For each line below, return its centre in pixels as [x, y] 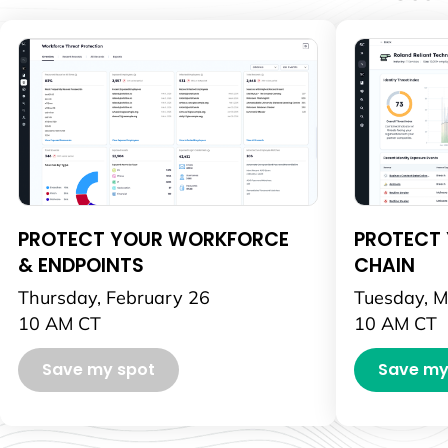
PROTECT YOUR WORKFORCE [153, 239]
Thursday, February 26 [113, 296]
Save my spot [98, 369]
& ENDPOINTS [80, 265]
